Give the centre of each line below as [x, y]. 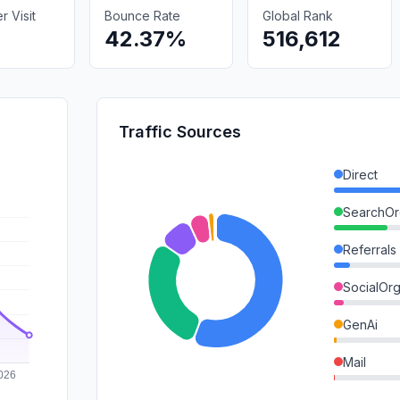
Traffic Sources [180, 131]
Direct [360, 174]
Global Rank [298, 15]
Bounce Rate [142, 15]
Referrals [370, 249]
